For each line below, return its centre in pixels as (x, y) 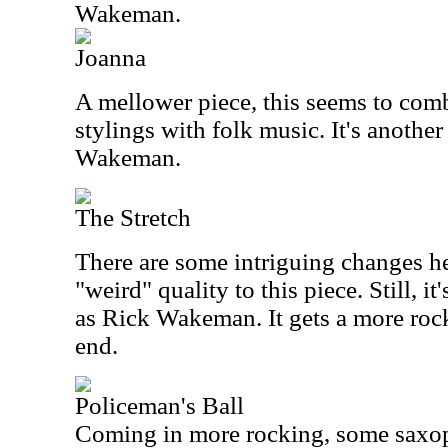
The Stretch (133, 217)
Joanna (110, 57)
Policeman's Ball (159, 405)
